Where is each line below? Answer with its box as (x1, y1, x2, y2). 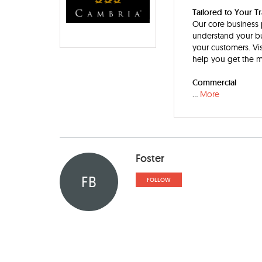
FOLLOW (147, 176, 171, 184)
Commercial (192, 77, 236, 88)
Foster (136, 151, 164, 165)
